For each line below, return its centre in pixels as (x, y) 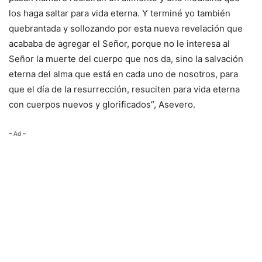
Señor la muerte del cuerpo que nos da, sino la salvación (126, 59)
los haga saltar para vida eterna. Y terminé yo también (120, 13)
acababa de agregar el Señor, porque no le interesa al (119, 44)
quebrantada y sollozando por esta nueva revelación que (126, 29)
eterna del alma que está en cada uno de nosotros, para (123, 74)
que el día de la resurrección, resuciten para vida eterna (124, 89)
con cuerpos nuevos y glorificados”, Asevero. (102, 105)
